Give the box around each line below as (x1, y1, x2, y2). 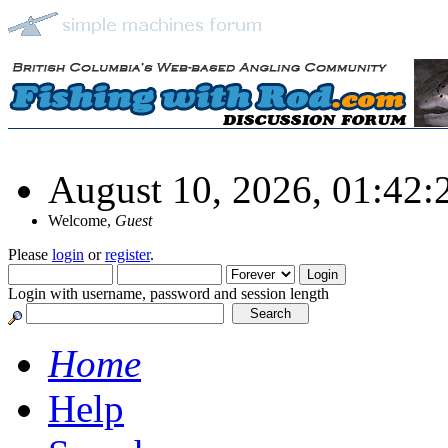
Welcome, (48, 211, 115, 229)
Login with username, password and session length (8, 284, 329, 302)
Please (8, 245, 52, 263)
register (105, 245, 150, 263)
